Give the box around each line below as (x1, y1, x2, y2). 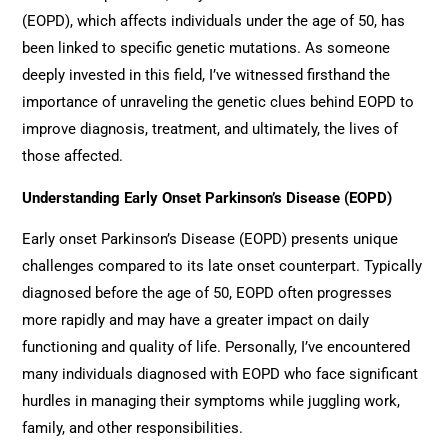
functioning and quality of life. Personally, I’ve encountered (22, 338, 411, 357)
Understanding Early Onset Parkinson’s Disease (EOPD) (22, 188, 393, 207)
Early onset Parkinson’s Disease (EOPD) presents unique (22, 230, 399, 249)
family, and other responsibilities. (22, 419, 244, 438)
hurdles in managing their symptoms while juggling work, (22, 392, 401, 411)
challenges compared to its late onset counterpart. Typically (22, 257, 423, 276)
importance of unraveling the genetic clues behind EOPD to (22, 93, 415, 112)
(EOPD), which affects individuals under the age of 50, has (22, 12, 406, 31)
